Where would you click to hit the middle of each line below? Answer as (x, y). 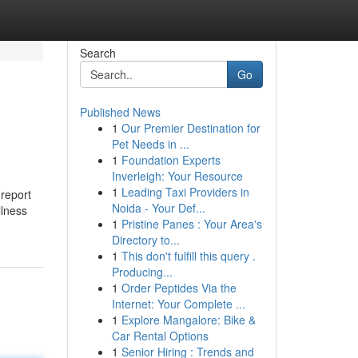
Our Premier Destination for (191, 128)
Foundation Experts (171, 160)
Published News (120, 112)
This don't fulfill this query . (188, 256)
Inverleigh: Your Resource (177, 176)
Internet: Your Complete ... (178, 304)
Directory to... (145, 240)
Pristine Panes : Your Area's (191, 224)
